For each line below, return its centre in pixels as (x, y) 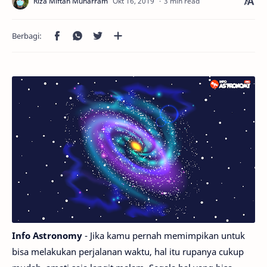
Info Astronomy (47, 236)
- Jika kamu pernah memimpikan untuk (164, 236)
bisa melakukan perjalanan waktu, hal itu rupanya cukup (128, 252)
